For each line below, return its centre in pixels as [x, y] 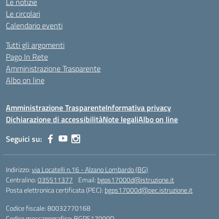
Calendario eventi [34, 26]
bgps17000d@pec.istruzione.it [149, 190]
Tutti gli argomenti [35, 45]
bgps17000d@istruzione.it [136, 180]
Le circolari [23, 14]
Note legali [120, 120]
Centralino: [22, 180]
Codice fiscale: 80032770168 [48, 208]
